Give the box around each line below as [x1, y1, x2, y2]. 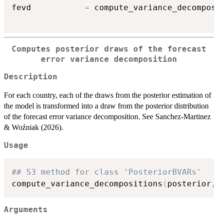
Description [4, 73, 57, 82]
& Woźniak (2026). [4, 123, 63, 132]
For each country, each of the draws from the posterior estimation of [4, 91, 211, 100]
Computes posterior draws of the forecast [12, 44, 206, 54]
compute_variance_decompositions [12, 179, 163, 188]
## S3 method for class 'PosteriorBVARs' [12, 167, 201, 177]
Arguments [4, 205, 48, 215]
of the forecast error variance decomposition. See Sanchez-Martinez [4, 112, 211, 121]
